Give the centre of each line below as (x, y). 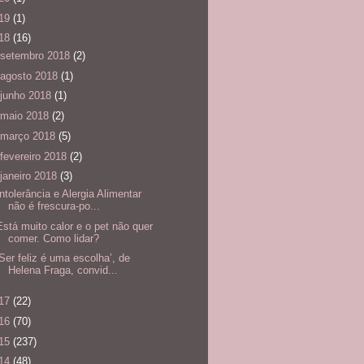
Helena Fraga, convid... (63, 271)
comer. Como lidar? (54, 238)
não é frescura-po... (54, 206)
